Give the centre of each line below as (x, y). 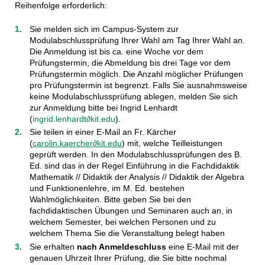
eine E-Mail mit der (202, 246)
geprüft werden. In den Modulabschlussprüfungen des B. (135, 155)
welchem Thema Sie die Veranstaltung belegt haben (127, 233)
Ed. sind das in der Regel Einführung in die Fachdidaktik (134, 166)
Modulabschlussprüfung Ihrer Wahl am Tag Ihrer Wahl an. (137, 40)
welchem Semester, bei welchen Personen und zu (122, 222)
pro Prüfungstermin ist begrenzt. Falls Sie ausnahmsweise (138, 85)
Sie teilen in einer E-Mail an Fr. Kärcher (103, 132)
